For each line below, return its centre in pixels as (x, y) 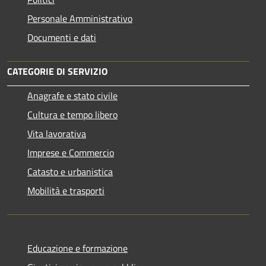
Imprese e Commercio (71, 153)
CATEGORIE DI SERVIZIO (57, 72)
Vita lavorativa (57, 134)
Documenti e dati (62, 38)
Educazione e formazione (77, 248)
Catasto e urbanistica (70, 172)
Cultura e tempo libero (72, 115)
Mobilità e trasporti (66, 191)
